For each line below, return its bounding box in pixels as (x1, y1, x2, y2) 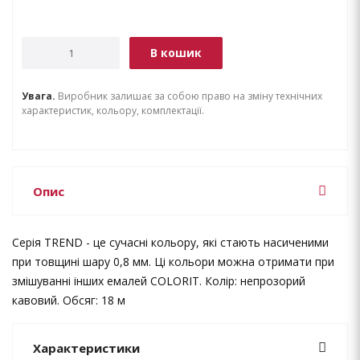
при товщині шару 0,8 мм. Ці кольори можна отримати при (12, 254, 334, 269)
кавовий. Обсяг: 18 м (12, 292, 125, 308)
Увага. (22, 89, 58, 103)
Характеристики (33, 340, 140, 356)
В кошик (150, 45, 202, 60)
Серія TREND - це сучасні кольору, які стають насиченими (12, 235, 329, 250)
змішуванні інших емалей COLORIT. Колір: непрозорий (12, 273, 305, 288)
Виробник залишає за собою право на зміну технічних (58, 89, 322, 103)
